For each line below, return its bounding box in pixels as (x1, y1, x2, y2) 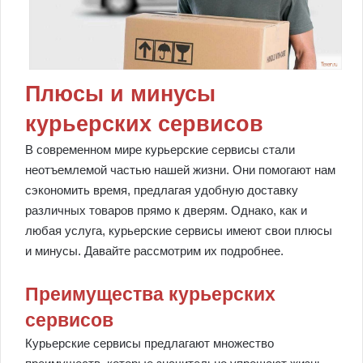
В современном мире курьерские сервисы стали (25, 143, 295, 157)
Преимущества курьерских (25, 284, 275, 305)
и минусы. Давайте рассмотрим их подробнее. (25, 244, 284, 258)
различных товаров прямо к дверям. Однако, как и (25, 203, 307, 218)
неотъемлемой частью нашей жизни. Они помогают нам (25, 163, 335, 177)
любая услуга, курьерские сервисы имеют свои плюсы (25, 224, 332, 238)
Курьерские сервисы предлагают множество (25, 336, 274, 351)
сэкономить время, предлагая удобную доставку (25, 183, 298, 198)
